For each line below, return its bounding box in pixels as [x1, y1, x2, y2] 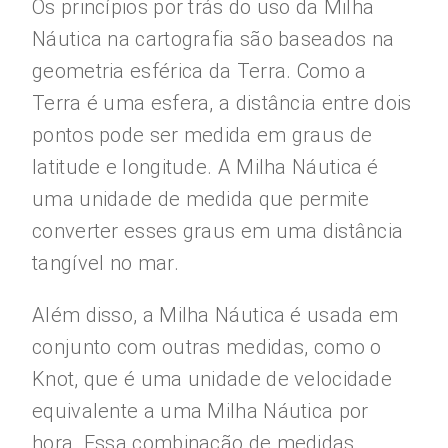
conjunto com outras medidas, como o [32, 335, 382, 359]
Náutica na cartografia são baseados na [32, 27, 395, 51]
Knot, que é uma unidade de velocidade [32, 367, 393, 391]
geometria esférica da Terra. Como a [32, 59, 367, 83]
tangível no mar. [32, 251, 179, 275]
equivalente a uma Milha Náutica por [32, 399, 369, 423]
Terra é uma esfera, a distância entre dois [32, 91, 412, 115]
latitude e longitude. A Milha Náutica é [32, 155, 379, 179]
